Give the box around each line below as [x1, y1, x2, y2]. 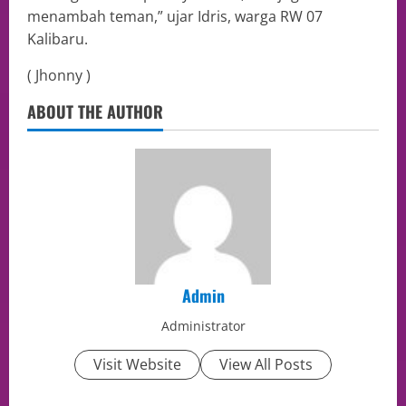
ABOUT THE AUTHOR [27, 99, 163, 123]
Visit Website [93, 353, 181, 374]
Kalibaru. [27, 28, 88, 49]
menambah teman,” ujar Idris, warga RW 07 [27, 5, 323, 26]
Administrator [160, 316, 246, 334]
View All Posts [219, 353, 313, 374]
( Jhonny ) [27, 64, 91, 85]
